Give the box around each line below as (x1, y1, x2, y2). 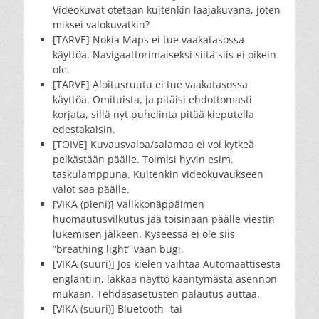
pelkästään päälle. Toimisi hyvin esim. (53, 152, 234, 166)
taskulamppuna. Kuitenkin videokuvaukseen (53, 167, 263, 181)
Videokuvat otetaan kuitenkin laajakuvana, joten (53, 2, 281, 16)
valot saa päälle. (53, 182, 130, 196)
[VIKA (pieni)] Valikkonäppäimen (53, 197, 204, 211)
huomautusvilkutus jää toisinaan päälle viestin (53, 211, 275, 226)
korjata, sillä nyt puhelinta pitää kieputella (53, 107, 254, 121)
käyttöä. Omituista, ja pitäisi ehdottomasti (53, 92, 252, 106)
